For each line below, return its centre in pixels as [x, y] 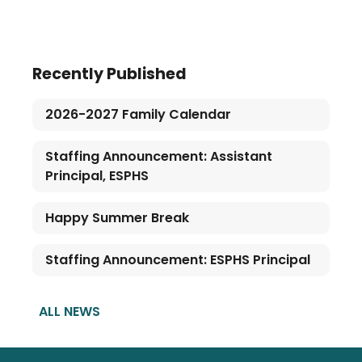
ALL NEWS [69, 311]
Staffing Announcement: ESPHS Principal [178, 260]
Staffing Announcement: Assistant [159, 156]
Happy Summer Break [117, 218]
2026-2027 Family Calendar [138, 114]
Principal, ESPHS [97, 176]
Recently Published [109, 74]
